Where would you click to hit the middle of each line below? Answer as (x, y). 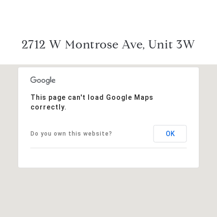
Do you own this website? (71, 133)
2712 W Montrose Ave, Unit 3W (108, 44)
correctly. (48, 107)
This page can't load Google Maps (92, 97)
